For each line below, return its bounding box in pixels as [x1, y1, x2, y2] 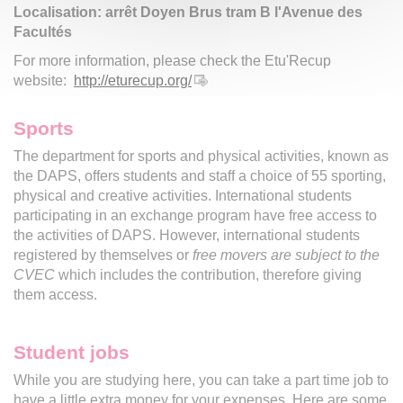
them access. [13, 286, 97, 302]
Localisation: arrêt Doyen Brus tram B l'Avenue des [13, 4, 363, 20]
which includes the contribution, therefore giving [55, 266, 362, 282]
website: [13, 72, 74, 88]
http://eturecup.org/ [74, 72, 192, 88]
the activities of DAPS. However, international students [13, 227, 360, 243]
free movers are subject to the [193, 246, 380, 263]
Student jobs [13, 341, 130, 363]
